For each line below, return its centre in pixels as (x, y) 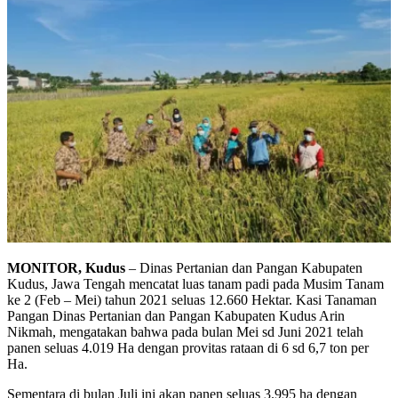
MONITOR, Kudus (66, 267)
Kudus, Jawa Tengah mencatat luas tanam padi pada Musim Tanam (195, 283)
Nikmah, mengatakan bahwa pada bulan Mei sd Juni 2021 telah (185, 331)
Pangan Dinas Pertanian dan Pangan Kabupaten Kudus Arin (176, 315)
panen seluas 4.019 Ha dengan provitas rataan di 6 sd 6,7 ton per (188, 347)
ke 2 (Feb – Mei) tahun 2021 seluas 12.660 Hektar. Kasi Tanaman (192, 299)
